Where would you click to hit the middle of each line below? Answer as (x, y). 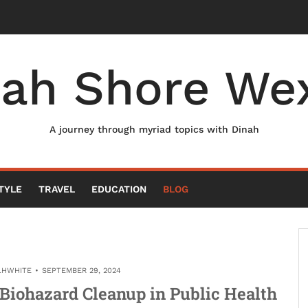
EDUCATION (119, 189)
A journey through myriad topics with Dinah (154, 129)
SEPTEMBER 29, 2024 (81, 271)
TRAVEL (57, 189)
